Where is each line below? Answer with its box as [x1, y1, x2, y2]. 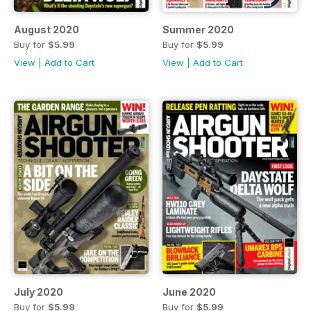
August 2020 [14, 23, 79, 35]
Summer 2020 [162, 23, 234, 35]
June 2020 [162, 285, 216, 298]
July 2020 [14, 285, 63, 298]
